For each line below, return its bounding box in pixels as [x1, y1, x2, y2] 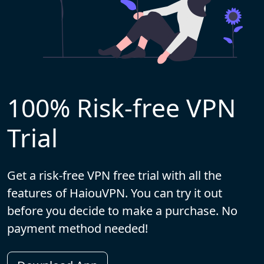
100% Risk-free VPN [7, 90, 236, 125]
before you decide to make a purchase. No [7, 202, 237, 219]
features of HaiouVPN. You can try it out [7, 184, 222, 201]
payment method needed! [7, 220, 148, 236]
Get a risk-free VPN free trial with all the [7, 167, 222, 183]
